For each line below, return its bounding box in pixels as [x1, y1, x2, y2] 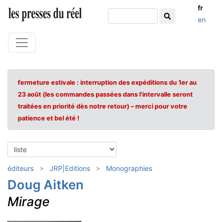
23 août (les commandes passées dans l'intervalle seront [18, 91, 193, 98]
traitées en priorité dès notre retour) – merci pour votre [18, 103, 187, 110]
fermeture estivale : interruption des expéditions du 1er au [18, 79, 197, 86]
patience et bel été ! [18, 114, 79, 122]
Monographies [106, 164, 152, 172]
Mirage [7, 194, 50, 209]
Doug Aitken [7, 177, 84, 192]
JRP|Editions [50, 164, 90, 172]
